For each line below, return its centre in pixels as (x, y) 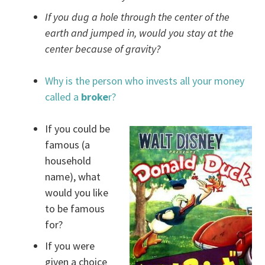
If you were (70, 246)
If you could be (78, 129)
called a (63, 97)
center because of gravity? (103, 49)
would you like (77, 193)
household (68, 161)
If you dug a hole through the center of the (138, 17)
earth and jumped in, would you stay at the (140, 33)
